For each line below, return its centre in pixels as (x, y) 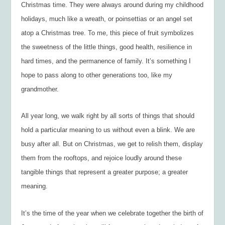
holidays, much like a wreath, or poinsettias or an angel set (107, 19)
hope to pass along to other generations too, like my (97, 75)
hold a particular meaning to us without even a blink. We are (108, 130)
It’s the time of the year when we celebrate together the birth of (113, 213)
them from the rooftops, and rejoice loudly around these (102, 158)
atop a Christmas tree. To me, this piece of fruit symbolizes (108, 33)
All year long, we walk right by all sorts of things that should (108, 116)
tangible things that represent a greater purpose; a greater (105, 172)
